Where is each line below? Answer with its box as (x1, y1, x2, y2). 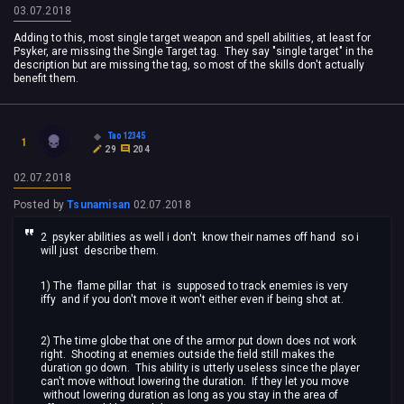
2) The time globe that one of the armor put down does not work (41, 335, 356, 348)
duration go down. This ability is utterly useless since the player (41, 362, 360, 375)
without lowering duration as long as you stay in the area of (41, 389, 338, 402)
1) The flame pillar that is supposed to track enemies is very (41, 279, 348, 292)
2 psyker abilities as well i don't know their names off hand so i (41, 231, 359, 244)
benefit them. (14, 72, 78, 86)
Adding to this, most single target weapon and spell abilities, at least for (14, 32, 371, 45)
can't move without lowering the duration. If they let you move (41, 375, 349, 389)
